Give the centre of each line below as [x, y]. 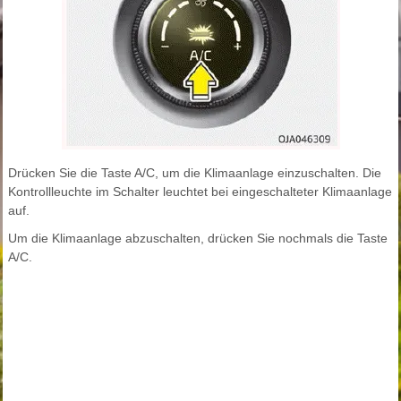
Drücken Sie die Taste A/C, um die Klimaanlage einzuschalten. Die [195, 173]
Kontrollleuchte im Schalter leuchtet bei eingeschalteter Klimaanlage [200, 192]
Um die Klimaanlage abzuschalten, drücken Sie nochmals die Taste [198, 239]
